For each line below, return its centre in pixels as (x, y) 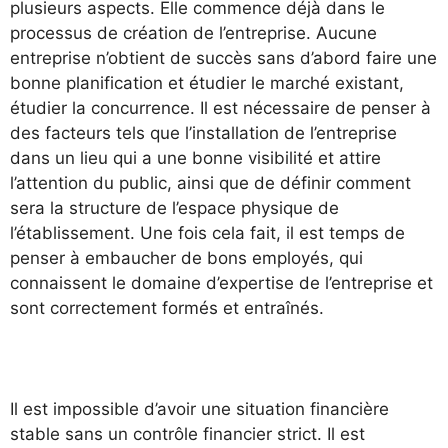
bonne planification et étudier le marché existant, (207, 83)
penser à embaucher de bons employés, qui (186, 258)
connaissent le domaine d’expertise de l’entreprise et (221, 283)
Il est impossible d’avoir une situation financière (199, 409)
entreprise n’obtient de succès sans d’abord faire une (223, 58)
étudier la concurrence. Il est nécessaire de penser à (220, 108)
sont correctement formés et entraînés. (167, 308)
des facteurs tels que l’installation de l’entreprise (203, 133)
